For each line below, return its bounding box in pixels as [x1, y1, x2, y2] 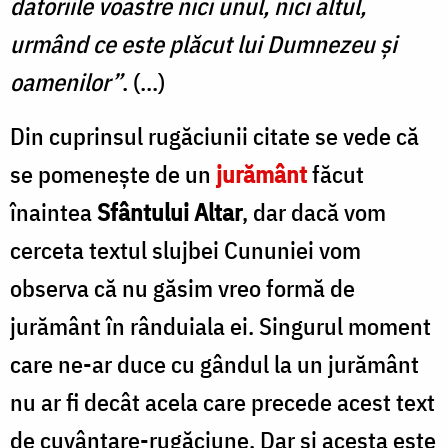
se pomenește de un [10, 157, 216, 190]
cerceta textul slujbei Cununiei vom [10, 233, 361, 266]
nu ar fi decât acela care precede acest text [10, 385, 435, 418]
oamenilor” [10, 65, 122, 98]
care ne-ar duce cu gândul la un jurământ [10, 347, 419, 380]
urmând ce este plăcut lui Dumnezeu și [10, 27, 397, 60]
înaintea [10, 195, 92, 228]
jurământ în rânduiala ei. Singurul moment [10, 309, 431, 342]
